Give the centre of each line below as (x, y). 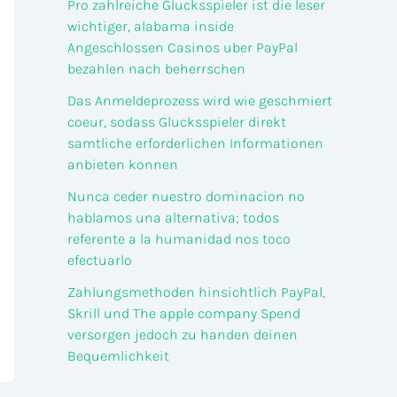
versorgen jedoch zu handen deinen (183, 334)
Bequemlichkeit (118, 355)
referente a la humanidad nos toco (179, 238)
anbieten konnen (123, 164)
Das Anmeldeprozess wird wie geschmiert (200, 100)
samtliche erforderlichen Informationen (195, 143)
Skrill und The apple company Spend (184, 313)
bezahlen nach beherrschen (156, 68)
